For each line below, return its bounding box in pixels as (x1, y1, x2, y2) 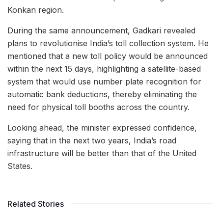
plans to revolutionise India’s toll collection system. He (7, 38, 209, 48)
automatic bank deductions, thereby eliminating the (7, 89, 197, 99)
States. (7, 161, 32, 171)
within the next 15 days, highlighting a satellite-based (7, 63, 201, 74)
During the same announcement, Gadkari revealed (7, 25, 195, 35)
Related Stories (7, 198, 64, 209)
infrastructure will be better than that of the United (7, 148, 196, 158)
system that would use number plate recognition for (7, 76, 201, 86)
